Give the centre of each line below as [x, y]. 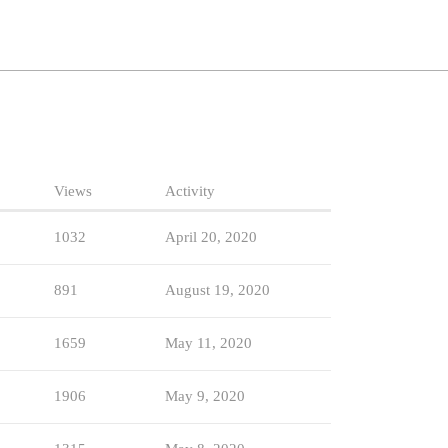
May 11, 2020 [208, 343]
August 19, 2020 [217, 290]
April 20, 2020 [211, 237]
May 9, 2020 [205, 396]
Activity [190, 191]
